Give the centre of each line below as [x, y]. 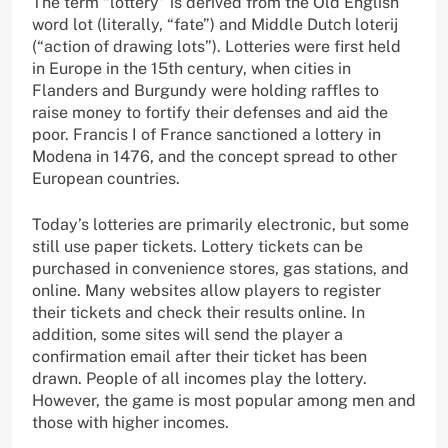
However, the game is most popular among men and [224, 401]
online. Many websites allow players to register [206, 291]
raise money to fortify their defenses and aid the [210, 113]
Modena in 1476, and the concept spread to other [214, 157]
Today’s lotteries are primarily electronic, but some [220, 225]
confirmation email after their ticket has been [199, 357]
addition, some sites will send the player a [187, 335]
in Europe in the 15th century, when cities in [191, 69]
